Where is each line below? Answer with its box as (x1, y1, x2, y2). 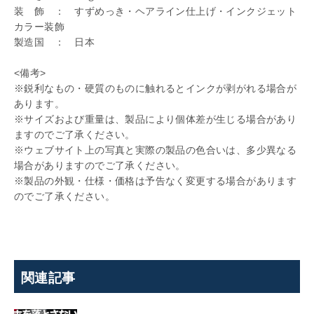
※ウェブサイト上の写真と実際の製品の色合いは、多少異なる (14, 144, 297, 156)
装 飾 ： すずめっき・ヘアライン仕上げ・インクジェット (14, 5, 297, 17)
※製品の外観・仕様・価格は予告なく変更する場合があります (14, 175, 297, 186)
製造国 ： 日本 (14, 36, 95, 48)
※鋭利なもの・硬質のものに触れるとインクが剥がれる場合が (14, 82, 297, 94)
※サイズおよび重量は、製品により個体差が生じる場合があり (14, 113, 297, 125)
